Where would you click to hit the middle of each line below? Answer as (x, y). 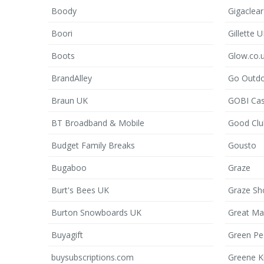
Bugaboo (69, 168)
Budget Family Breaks (93, 145)
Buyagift (67, 235)
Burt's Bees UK (80, 190)
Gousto (242, 145)
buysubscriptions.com (93, 257)
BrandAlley (72, 78)
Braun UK (70, 100)
